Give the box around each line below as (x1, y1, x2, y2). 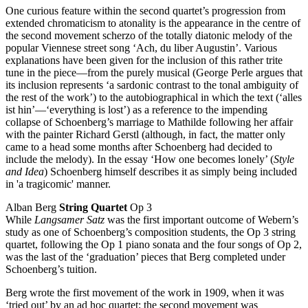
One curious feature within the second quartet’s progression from (5, 4, 285, 16)
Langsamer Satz (34, 213, 104, 225)
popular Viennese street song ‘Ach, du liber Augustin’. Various (5, 41, 277, 54)
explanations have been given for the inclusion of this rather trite (5, 54, 283, 66)
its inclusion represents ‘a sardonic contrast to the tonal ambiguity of (5, 78, 298, 91)
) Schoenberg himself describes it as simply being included (44, 165, 297, 177)
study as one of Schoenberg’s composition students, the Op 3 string (5, 225, 296, 238)
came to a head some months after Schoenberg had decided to (5, 140, 272, 153)
